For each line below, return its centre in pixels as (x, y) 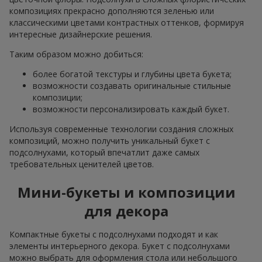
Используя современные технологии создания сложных (121, 129)
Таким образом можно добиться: (76, 54)
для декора (126, 211)
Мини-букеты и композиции (126, 192)
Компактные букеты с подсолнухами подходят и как (114, 234)
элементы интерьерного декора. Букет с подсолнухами (120, 246)
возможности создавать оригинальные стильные (132, 85)
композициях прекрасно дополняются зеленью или (112, 11)
